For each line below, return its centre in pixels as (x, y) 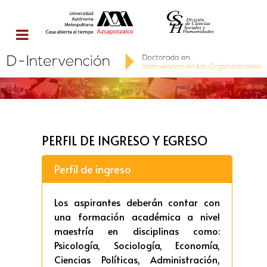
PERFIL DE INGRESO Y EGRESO (125, 140)
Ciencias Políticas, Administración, (137, 259)
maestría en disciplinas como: (137, 230)
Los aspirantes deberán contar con (137, 202)
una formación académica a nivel (137, 216)
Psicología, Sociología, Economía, (137, 245)
